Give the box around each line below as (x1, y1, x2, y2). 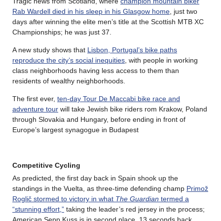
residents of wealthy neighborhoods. (12, 76, 125, 85)
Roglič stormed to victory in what (12, 194, 115, 203)
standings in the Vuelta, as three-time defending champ (12, 184, 186, 192)
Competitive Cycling (12, 161, 80, 169)
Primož (186, 184, 208, 192)
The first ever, (12, 94, 57, 103)
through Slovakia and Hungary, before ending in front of (12, 115, 185, 123)
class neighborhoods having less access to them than (12, 66, 179, 74)
